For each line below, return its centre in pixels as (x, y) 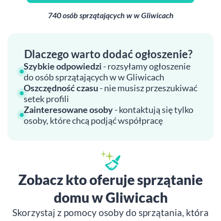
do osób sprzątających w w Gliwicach (94, 77)
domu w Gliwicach (110, 197)
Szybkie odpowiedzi (63, 66)
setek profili (46, 99)
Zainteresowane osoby (68, 110)
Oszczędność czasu (61, 88)
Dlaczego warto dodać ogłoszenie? (108, 54)
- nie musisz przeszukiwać (148, 88)
